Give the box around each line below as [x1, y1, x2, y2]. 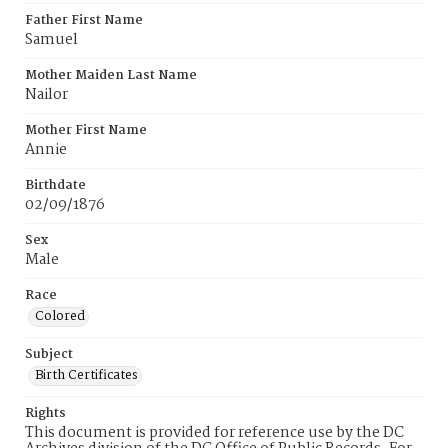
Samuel [25, 28, 78, 52]
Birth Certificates [35, 365, 138, 386]
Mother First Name [25, 120, 147, 141]
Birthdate [25, 175, 86, 196]
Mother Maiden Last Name [25, 65, 197, 86]
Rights [25, 403, 66, 424]
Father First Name [25, 10, 143, 31]
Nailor [25, 83, 68, 107]
